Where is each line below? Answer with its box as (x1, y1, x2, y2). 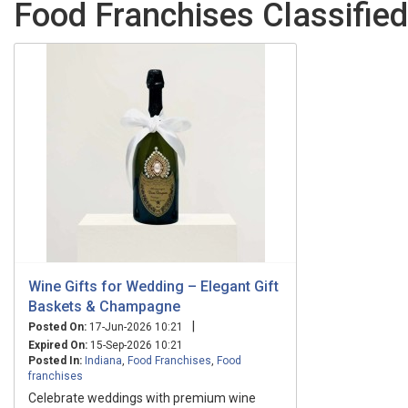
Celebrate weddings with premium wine (28, 390, 256, 405)
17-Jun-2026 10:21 (87, 320, 183, 333)
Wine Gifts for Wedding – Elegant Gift (28, 277, 279, 295)
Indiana (85, 353, 122, 367)
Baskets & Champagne (28, 297, 180, 315)
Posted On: (28, 320, 87, 333)
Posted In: (28, 353, 82, 367)
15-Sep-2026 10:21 (87, 338, 183, 352)
